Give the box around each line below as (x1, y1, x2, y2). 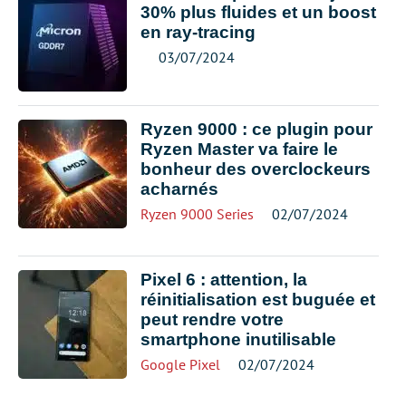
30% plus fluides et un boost (140, 3, 376, 22)
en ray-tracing (140, 23, 256, 42)
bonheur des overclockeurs (140, 159, 371, 179)
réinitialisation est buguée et (140, 290, 375, 309)
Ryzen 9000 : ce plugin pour (140, 120, 372, 139)
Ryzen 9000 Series (140, 205, 254, 223)
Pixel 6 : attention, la (140, 270, 307, 289)
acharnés (140, 179, 218, 198)
